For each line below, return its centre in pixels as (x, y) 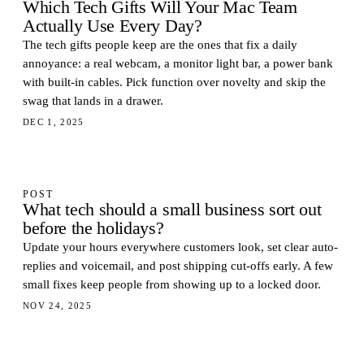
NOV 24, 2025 (58, 305)
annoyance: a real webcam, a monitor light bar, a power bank (178, 63)
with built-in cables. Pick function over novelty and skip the (174, 82)
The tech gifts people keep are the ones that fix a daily (160, 45)
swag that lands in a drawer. (93, 101)
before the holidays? (93, 228)
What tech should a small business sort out (172, 210)
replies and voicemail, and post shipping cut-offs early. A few (178, 266)
